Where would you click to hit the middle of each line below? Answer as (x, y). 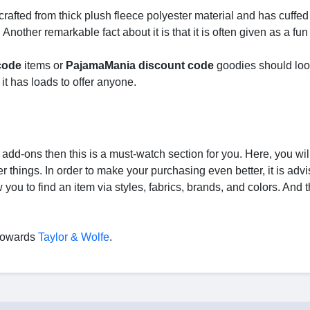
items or (44, 65)
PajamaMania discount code (140, 65)
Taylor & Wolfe (74, 237)
